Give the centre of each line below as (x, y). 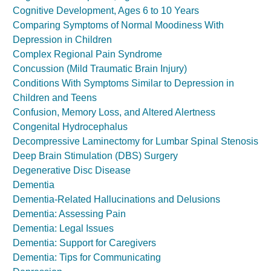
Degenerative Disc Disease (72, 170)
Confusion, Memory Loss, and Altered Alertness (114, 112)
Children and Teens (55, 98)
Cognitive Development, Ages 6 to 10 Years (106, 11)
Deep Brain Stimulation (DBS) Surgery (95, 156)
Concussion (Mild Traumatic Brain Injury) (100, 69)
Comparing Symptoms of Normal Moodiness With (118, 25)
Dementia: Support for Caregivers (84, 243)
